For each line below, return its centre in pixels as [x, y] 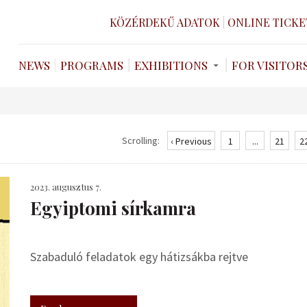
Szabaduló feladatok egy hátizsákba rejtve [139, 257]
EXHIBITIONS [171, 65]
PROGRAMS [92, 65]
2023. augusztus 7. [66, 187]
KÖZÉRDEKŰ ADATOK [165, 22]
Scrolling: [141, 140]
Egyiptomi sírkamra [113, 208]
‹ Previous [191, 141]
